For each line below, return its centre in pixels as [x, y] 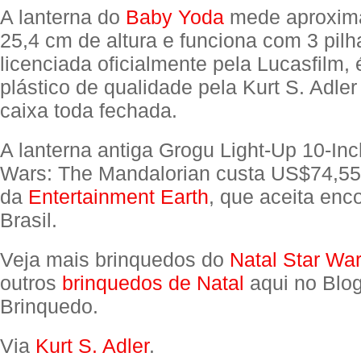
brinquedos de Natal [153, 283]
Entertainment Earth [118, 197]
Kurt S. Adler [92, 346]
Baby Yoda [175, 17]
